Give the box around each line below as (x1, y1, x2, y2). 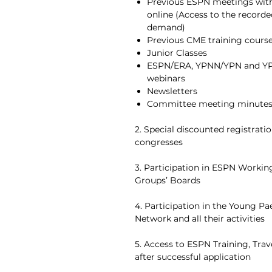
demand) (147, 22, 185, 33)
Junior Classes (147, 47, 207, 58)
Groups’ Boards (135, 175, 200, 186)
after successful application (135, 251, 251, 262)
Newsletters (147, 86, 197, 97)
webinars (147, 73, 185, 84)
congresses (135, 137, 183, 148)
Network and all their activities (135, 213, 265, 224)
